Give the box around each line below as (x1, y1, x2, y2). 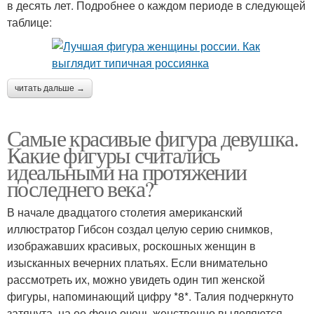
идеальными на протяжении (7, 156, 247, 186)
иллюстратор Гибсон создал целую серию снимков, (7, 220, 273, 237)
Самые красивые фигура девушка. (7, 122, 298, 153)
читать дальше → (15, 83, 85, 93)
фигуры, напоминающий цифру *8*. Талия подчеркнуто (7, 287, 294, 304)
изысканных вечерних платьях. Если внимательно (7, 254, 268, 271)
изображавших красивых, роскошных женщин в (7, 237, 256, 254)
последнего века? (7, 172, 153, 203)
